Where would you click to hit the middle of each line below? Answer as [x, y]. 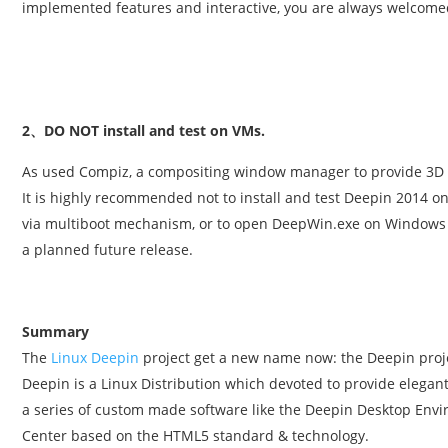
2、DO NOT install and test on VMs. [143, 130]
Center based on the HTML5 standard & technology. [195, 435]
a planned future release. [107, 249]
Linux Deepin [93, 357]
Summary [55, 331]
